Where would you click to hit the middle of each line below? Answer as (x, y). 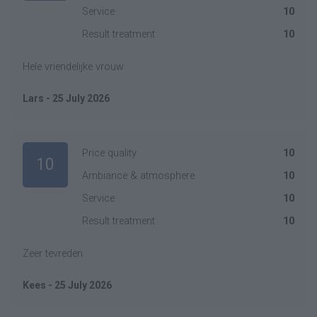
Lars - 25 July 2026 (66, 98)
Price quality (109, 153)
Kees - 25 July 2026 (67, 285)
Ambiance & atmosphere (138, 176)
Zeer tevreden (53, 254)
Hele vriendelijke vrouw (73, 67)
